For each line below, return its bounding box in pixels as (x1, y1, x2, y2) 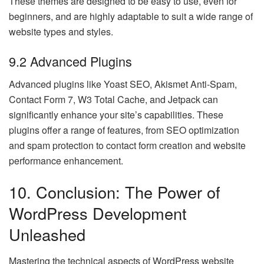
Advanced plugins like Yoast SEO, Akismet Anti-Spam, (9, 77, 237, 91)
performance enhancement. (9, 153, 123, 167)
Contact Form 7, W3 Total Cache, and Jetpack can (9, 92, 218, 106)
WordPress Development (9, 202, 187, 225)
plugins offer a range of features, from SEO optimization (9, 123, 239, 137)
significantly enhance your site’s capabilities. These (9, 107, 223, 121)
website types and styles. (9, 25, 113, 39)
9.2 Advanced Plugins (9, 52, 132, 71)
